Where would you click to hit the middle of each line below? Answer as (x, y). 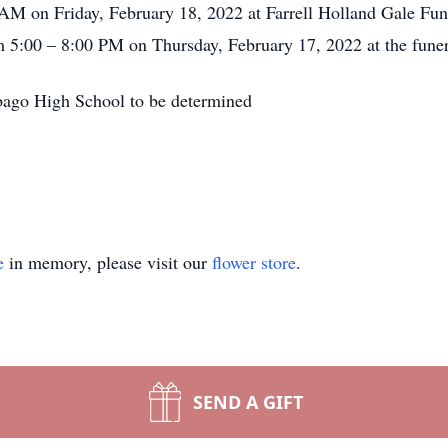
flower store (254, 262)
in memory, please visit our (108, 262)
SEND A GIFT (248, 402)
